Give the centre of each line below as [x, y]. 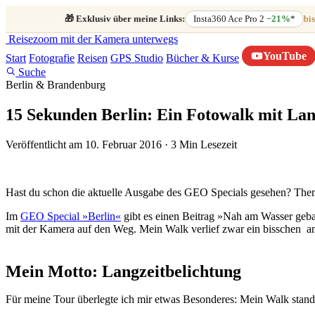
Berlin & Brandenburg [56, 85]
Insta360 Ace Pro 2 [230, 19]
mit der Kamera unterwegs [119, 39]
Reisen [92, 58]
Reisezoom [33, 39]
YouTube [285, 56]
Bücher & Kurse [202, 58]
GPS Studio [137, 58]
